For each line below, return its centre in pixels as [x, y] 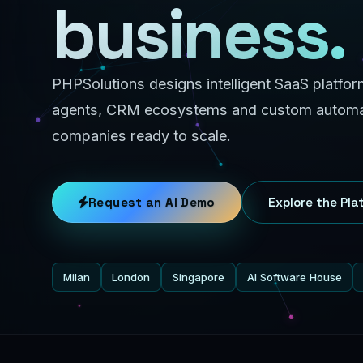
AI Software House [294, 277]
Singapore [198, 277]
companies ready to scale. [141, 136]
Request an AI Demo [152, 202]
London [131, 277]
